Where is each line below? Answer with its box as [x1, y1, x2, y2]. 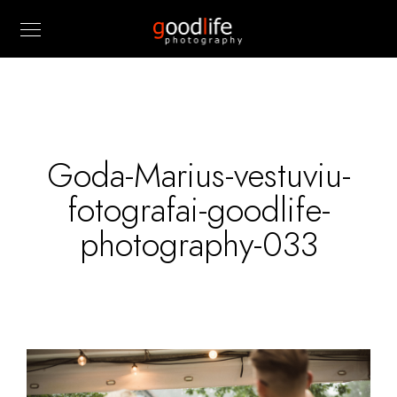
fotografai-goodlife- [66, 187, 331, 233]
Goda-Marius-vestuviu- [46, 152, 351, 198]
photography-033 [79, 222, 318, 268]
